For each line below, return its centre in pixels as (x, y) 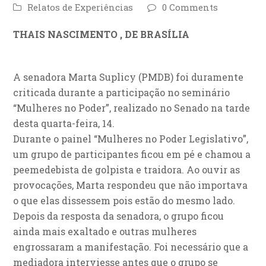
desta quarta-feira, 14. (64, 123)
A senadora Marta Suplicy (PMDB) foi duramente (129, 77)
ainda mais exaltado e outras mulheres (105, 231)
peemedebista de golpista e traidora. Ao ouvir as (127, 169)
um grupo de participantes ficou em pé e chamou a (132, 154)
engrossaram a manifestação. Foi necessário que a (131, 246)
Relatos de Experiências (80, 7)
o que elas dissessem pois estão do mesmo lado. (124, 200)
